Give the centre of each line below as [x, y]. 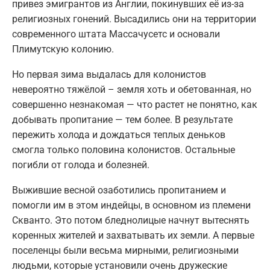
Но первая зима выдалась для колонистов [109, 74]
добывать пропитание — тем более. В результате [122, 119]
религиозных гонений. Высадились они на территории [134, 19]
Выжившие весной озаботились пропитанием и [119, 190]
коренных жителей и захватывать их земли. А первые [133, 235]
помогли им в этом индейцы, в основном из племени [131, 205]
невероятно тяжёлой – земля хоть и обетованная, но [132, 89]
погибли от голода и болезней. [81, 165]
